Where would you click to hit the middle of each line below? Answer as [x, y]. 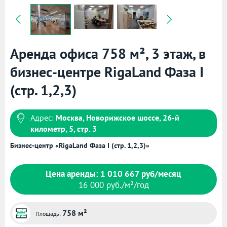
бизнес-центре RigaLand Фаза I [107, 72]
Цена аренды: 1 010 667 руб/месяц [113, 174]
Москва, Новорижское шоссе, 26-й [118, 118]
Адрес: [43, 118]
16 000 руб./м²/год [113, 185]
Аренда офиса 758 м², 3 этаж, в [108, 53]
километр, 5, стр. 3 [64, 129]
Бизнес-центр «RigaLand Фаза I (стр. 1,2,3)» [80, 145]
